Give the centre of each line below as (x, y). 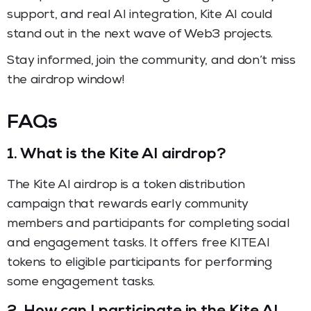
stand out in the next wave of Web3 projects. (140, 34)
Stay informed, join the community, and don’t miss (151, 61)
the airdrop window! (66, 80)
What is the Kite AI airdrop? (123, 155)
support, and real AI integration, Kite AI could (140, 15)
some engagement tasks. (81, 282)
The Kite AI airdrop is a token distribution (126, 185)
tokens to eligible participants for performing (140, 263)
